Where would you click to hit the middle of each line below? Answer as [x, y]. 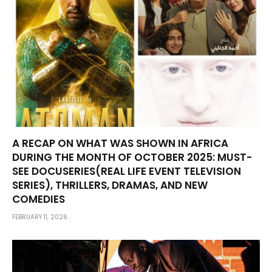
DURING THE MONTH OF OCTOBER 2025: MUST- [132, 158]
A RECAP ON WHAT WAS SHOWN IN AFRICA [120, 144]
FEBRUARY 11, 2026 [40, 217]
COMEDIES [39, 199]
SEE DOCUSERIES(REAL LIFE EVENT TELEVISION [127, 172]
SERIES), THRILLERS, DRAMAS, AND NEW [110, 185]
